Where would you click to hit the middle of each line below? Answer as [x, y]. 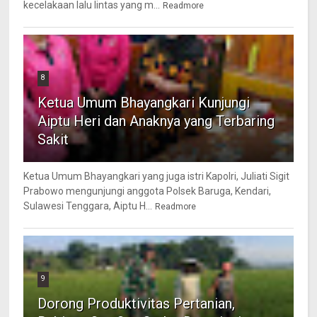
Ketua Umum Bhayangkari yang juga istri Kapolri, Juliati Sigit [157, 177]
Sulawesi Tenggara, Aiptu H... [88, 206]
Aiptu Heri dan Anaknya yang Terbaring [156, 121]
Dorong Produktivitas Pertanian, [137, 304]
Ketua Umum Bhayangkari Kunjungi [144, 103]
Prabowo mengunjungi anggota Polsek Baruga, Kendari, [148, 191]
